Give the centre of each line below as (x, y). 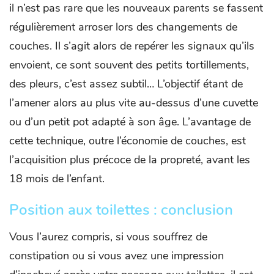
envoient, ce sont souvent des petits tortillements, (129, 65)
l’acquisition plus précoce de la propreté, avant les (130, 159)
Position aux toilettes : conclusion (121, 209)
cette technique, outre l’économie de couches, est (128, 140)
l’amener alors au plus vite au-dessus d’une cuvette (134, 102)
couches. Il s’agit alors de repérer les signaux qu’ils (132, 46)
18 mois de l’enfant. (57, 178)
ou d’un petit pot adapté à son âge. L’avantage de (130, 121)
